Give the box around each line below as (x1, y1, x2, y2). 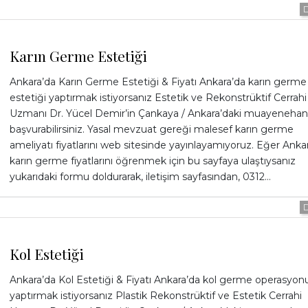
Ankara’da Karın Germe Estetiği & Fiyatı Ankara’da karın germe (9, 75, 307, 88)
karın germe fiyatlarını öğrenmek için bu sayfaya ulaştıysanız (9, 154, 296, 167)
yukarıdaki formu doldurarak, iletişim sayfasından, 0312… (9, 170, 271, 183)
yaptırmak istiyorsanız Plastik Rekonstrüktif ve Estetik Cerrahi (9, 289, 302, 302)
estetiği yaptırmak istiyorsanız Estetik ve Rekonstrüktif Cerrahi (9, 91, 307, 104)
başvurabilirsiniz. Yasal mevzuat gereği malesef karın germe (9, 122, 294, 135)
